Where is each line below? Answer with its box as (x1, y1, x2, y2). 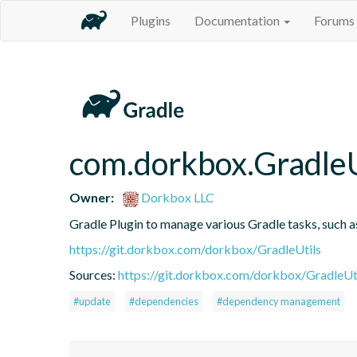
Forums (314, 13, 355, 28)
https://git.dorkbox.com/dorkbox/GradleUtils (69, 241, 321, 257)
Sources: (69, 266, 118, 282)
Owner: (69, 189, 114, 205)
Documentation (194, 13, 282, 28)
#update (73, 294, 111, 308)
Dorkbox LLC (139, 189, 215, 205)
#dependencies (129, 294, 198, 308)
